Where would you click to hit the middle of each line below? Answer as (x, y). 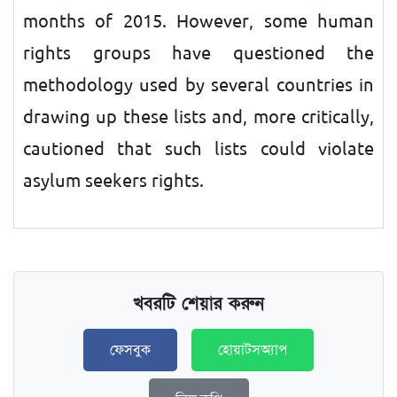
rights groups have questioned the (198, 53)
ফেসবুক (130, 350)
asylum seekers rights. (113, 181)
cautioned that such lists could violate (198, 149)
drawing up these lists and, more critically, (198, 117)
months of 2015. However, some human (198, 21)
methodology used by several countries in (198, 85)
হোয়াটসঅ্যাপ (253, 350)
